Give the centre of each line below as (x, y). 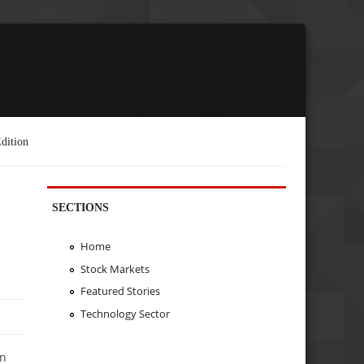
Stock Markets (115, 269)
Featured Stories (120, 291)
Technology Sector (125, 314)
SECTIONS (81, 207)
